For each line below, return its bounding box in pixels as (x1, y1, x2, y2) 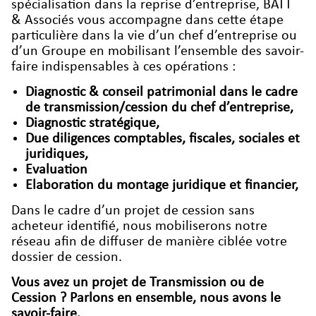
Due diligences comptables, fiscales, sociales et (25, 131, 300, 146)
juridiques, (25, 147, 88, 162)
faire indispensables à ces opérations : (11, 59, 236, 74)
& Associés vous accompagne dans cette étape (11, 13, 284, 28)
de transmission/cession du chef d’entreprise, (25, 100, 293, 115)
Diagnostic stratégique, (25, 116, 159, 130)
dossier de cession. (11, 250, 122, 265)
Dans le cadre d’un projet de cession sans (11, 203, 255, 218)
